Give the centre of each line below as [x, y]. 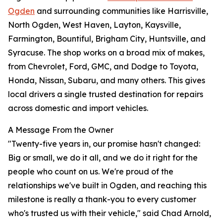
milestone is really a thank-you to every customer [102, 199]
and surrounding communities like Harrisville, [121, 11]
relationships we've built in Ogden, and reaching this [107, 186]
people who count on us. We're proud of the [91, 172]
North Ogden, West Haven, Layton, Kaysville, [94, 25]
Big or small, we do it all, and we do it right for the [103, 158]
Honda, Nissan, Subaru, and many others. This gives [107, 81]
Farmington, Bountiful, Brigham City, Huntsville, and [107, 39]
